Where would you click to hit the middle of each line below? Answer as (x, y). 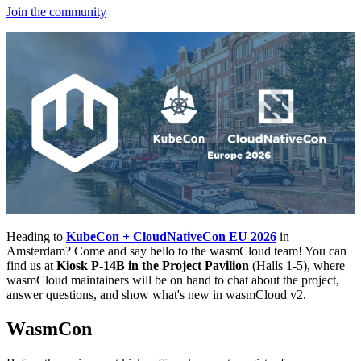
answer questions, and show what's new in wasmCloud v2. (156, 295)
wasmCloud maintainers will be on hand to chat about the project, (173, 280)
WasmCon (49, 329)
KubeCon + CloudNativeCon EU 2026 (171, 237)
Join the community (56, 11)
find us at (31, 266)
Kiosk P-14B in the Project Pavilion (153, 266)
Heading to (36, 237)
